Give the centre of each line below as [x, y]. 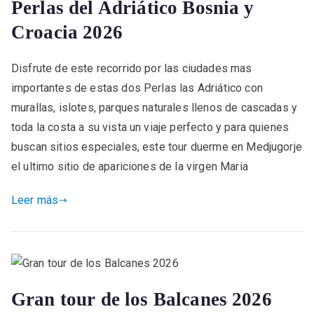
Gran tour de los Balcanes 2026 [142, 299]
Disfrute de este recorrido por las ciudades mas [132, 69]
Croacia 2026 [67, 33]
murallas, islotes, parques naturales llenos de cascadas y [155, 108]
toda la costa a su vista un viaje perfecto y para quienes [150, 128]
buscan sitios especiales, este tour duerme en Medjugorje [157, 147]
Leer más [35, 200]
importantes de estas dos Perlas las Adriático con [137, 88]
